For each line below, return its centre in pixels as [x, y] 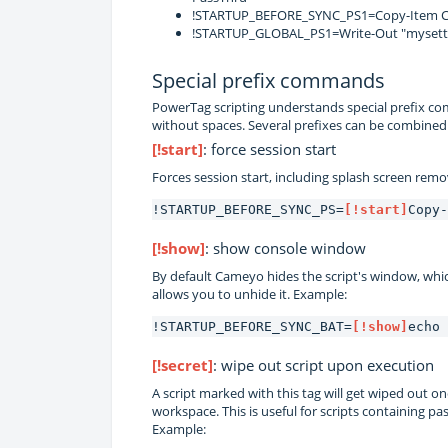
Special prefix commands [268, 80]
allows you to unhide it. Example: [249, 293]
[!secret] [182, 364]
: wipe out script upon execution [323, 364]
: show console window [285, 247]
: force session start [269, 148]
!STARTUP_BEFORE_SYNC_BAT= [252, 326]
